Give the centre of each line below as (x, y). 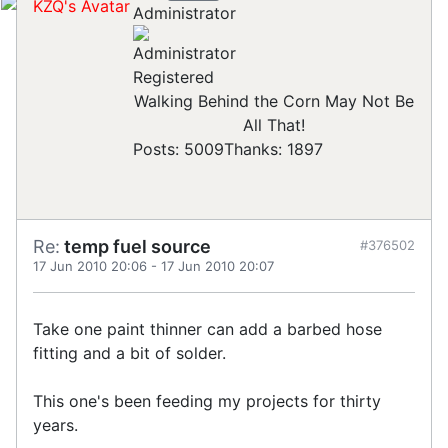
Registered (173, 76)
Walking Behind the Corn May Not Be (274, 100)
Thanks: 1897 (273, 148)
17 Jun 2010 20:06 (90, 265)
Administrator (184, 12)
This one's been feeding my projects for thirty (207, 400)
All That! (274, 124)
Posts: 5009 (178, 148)
